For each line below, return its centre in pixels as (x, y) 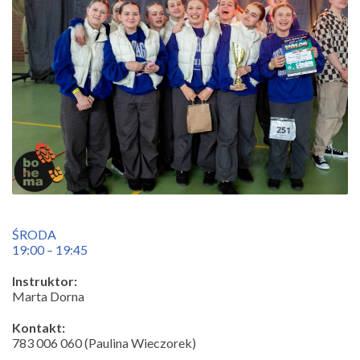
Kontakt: (39, 328)
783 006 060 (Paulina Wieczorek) (104, 343)
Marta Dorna (48, 297)
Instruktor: (45, 281)
